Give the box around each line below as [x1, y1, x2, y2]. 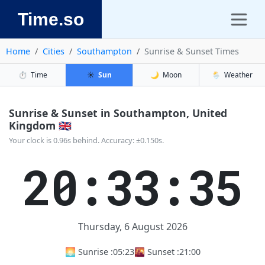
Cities [43, 46, 64, 57]
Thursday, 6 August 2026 [77, 220, 188, 233]
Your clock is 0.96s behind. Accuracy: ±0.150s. [9, 135, 164, 146]
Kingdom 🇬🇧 [9, 118, 72, 132]
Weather [224, 69, 253, 80]
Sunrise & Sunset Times [144, 46, 239, 57]
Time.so [18, 9, 84, 29]
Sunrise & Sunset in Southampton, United [9, 106, 227, 120]
